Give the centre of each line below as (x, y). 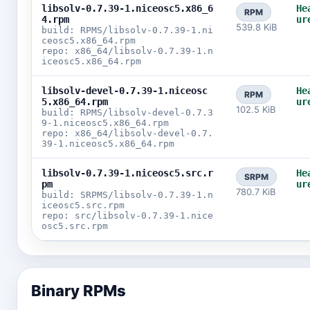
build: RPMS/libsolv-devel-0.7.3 (127, 112)
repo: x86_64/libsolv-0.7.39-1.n (127, 51)
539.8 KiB (256, 27)
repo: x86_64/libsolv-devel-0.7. (127, 133)
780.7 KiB (256, 192)
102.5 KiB (256, 109)
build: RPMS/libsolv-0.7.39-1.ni (127, 30)
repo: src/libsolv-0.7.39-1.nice (127, 216)
